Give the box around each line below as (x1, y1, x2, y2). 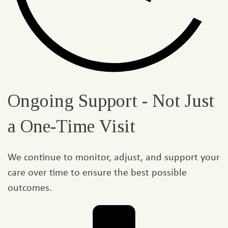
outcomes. (8, 180, 52, 194)
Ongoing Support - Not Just (8, 91, 214, 111)
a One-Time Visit (8, 116, 135, 137)
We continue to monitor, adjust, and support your (8, 150, 220, 164)
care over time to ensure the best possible (8, 165, 187, 179)
